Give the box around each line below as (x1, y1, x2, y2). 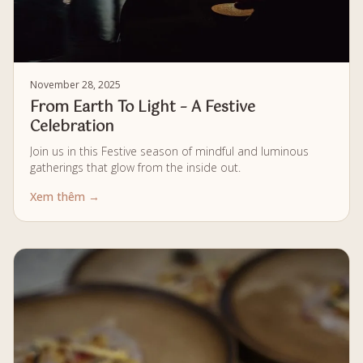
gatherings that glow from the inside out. (30, 160, 241, 176)
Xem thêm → (30, 189, 100, 205)
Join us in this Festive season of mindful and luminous (30, 143, 309, 160)
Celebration (30, 115, 114, 140)
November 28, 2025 (30, 78, 121, 92)
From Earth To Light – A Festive (30, 96, 255, 121)
